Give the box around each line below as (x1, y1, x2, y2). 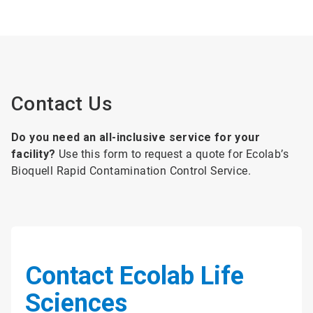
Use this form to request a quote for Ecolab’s (55, 147, 289, 161)
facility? (11, 147, 56, 161)
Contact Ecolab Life (25, 261, 244, 291)
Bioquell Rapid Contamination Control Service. (11, 163, 251, 177)
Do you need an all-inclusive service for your (11, 130, 260, 144)
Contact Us (11, 92, 112, 115)
